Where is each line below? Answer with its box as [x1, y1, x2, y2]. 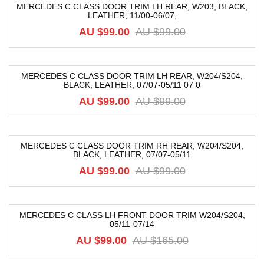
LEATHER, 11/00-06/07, [87, 11, 177, 20]
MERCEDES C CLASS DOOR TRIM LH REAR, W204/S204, [21, 71, 243, 81]
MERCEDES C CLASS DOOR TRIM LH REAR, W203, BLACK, [16, 2, 247, 11]
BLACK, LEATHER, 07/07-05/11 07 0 [64, 80, 200, 90]
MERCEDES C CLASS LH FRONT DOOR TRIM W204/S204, [19, 210, 245, 220]
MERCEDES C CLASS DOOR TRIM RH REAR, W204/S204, [21, 141, 243, 150]
